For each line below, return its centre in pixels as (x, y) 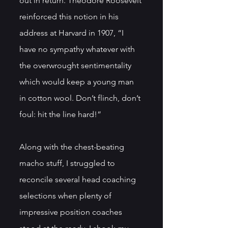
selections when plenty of (66, 195)
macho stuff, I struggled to (68, 163)
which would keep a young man (78, 81)
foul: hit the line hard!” (60, 114)
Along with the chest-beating (73, 147)
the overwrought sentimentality (76, 65)
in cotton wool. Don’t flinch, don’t (81, 98)
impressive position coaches (72, 212)
